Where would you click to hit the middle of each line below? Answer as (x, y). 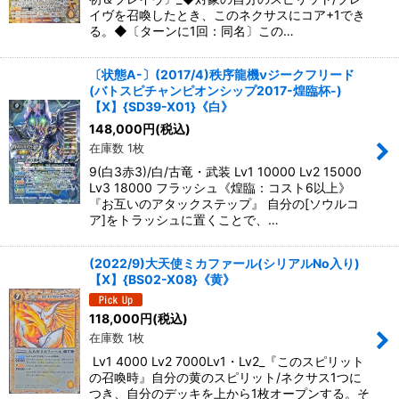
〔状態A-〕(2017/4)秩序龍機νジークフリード (222, 75)
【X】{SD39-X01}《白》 (161, 107)
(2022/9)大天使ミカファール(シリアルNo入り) (224, 264)
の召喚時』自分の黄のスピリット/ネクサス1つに (225, 377)
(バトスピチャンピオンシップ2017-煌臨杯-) (216, 91)
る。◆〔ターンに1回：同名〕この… (191, 31)
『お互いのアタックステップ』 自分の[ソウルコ (224, 204)
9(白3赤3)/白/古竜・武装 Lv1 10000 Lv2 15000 (225, 172)
